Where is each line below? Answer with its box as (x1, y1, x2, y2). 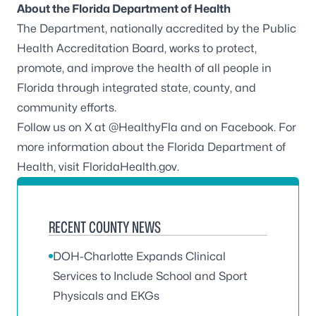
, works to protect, (164, 42, 257, 55)
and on (178, 121, 221, 134)
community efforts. (17, 101, 116, 114)
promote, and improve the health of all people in (17, 61, 272, 75)
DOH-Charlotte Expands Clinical (53, 250, 226, 263)
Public (262, 22, 296, 35)
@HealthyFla (109, 121, 178, 134)
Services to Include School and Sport (53, 269, 248, 283)
